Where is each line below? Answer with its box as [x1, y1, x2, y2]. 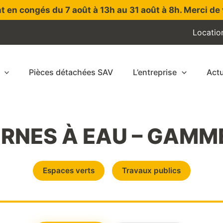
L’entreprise [133, 67, 177, 77]
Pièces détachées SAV [29, 67, 113, 77]
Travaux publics [121, 166, 181, 175]
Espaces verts [42, 166, 95, 175]
